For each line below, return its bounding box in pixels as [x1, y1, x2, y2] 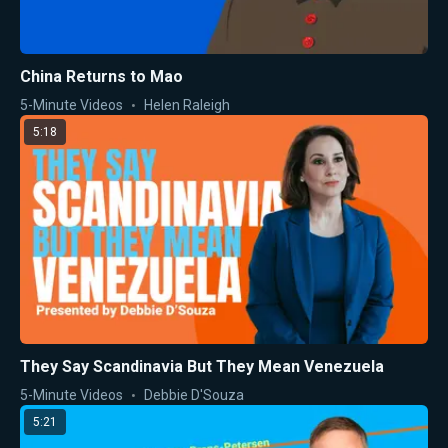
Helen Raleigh [144, 97, 230, 114]
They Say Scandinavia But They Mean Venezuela [20, 356, 384, 376]
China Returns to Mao [20, 67, 183, 87]
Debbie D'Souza [144, 386, 244, 403]
